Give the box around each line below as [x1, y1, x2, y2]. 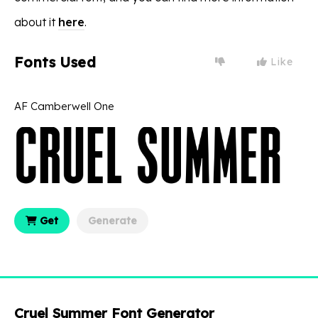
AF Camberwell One [14, 99, 114, 114]
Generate [88, 214, 137, 228]
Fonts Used [14, 53, 96, 72]
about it [14, 15, 58, 30]
